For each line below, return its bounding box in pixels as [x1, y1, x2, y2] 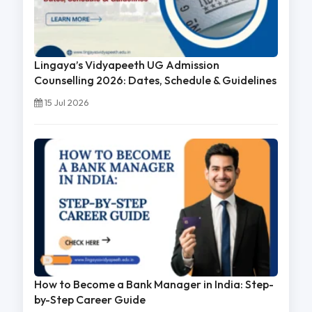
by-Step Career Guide [33, 292, 146, 306]
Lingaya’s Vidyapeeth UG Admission [33, 58, 219, 72]
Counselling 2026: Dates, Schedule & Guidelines [33, 73, 276, 88]
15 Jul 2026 [42, 97, 89, 109]
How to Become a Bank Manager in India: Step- [33, 276, 274, 291]
